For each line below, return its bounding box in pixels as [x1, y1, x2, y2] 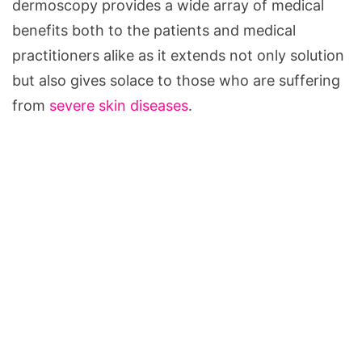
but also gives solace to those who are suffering [12, 72, 340, 90]
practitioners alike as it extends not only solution [12, 47, 344, 65]
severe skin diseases [49, 97, 188, 115]
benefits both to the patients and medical [12, 22, 296, 40]
